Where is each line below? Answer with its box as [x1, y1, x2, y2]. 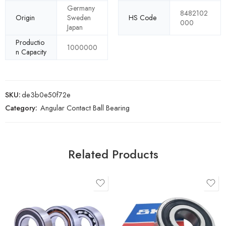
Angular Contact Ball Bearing [40, 102, 130, 114]
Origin [16, 13, 35, 23]
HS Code [129, 13, 156, 23]
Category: [5, 102, 37, 114]
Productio [16, 37, 44, 48]
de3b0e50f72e [22, 89, 71, 100]
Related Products [68, 146, 158, 163]
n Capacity [16, 47, 46, 58]
